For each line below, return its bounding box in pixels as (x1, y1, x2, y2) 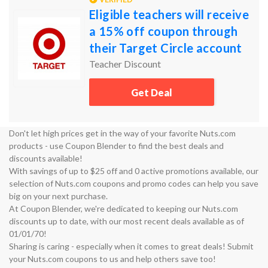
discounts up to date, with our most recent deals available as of (9, 216, 244, 226)
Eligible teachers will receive (89, 7, 249, 22)
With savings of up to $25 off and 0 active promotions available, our (9, 166, 258, 176)
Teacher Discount (89, 58, 161, 69)
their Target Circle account (89, 41, 242, 55)
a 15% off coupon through (89, 24, 238, 38)
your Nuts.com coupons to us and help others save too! (9, 254, 216, 264)
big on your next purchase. (9, 191, 108, 201)
